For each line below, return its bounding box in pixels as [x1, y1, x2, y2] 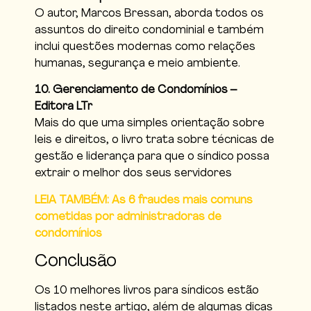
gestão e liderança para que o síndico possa [35, 151, 269, 163]
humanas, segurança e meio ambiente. [35, 58, 240, 70]
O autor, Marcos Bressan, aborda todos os [35, 8, 264, 20]
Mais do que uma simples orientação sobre [35, 118, 264, 130]
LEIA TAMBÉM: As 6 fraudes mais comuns [35, 194, 253, 206]
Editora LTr [35, 101, 92, 113]
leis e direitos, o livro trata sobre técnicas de [35, 135, 274, 146]
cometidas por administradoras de [35, 211, 221, 223]
